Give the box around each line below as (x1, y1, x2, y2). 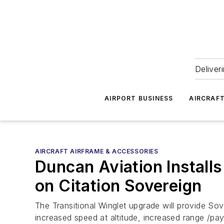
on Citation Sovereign (35, 176, 202, 195)
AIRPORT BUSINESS (104, 94, 173, 102)
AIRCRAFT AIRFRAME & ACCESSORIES (35, 147, 158, 155)
